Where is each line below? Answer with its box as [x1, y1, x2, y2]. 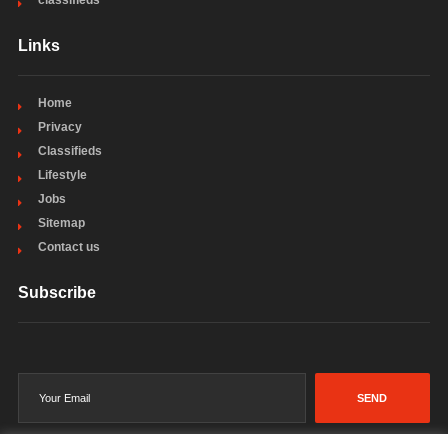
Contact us [37, 240, 100, 254]
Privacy [37, 120, 82, 134]
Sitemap [37, 216, 85, 230]
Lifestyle [37, 168, 87, 182]
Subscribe [17, 284, 96, 301]
